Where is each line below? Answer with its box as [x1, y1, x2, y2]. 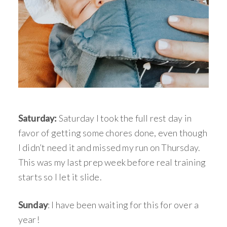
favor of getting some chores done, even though [18, 127, 208, 139]
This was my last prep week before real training [18, 157, 206, 168]
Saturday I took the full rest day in [58, 112, 192, 124]
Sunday [18, 199, 48, 211]
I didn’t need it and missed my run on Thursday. [18, 142, 201, 154]
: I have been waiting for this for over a [48, 199, 199, 211]
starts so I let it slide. [18, 171, 102, 183]
